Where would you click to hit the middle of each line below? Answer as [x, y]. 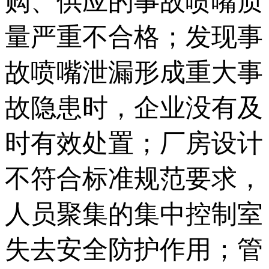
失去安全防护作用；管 [134, 249]
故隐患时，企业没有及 [134, 107]
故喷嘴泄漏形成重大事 [134, 72]
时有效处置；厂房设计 [134, 143]
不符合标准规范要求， [134, 178]
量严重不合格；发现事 [134, 37]
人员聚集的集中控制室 [134, 214]
